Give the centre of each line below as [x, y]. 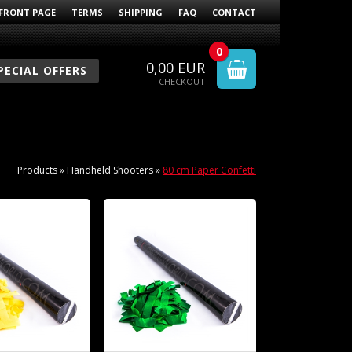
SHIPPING [141, 12]
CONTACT [234, 12]
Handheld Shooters [110, 170]
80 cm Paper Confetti [209, 170]
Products [37, 170]
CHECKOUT [182, 81]
